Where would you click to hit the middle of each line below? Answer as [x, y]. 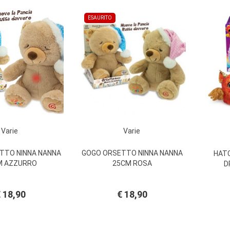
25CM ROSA [132, 164]
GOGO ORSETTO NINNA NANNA [132, 153]
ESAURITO [100, 17]
